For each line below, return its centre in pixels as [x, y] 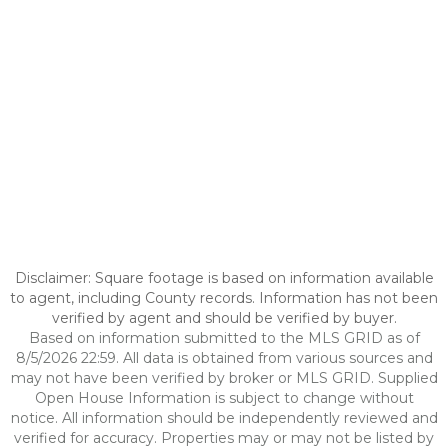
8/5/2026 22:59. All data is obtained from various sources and [224, 358]
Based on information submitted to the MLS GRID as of [224, 338]
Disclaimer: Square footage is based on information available [224, 278]
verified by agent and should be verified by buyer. [224, 318]
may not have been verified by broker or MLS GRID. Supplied [224, 378]
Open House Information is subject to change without [224, 398]
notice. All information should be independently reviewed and [224, 418]
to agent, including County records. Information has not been [224, 298]
